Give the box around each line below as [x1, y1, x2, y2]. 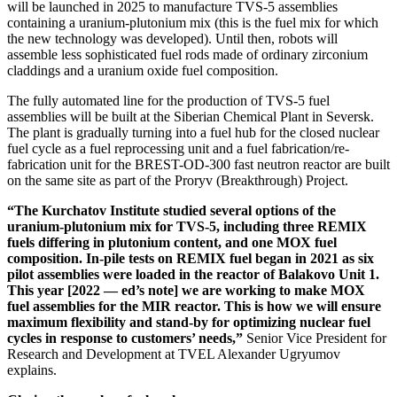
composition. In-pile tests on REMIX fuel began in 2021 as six [7, 251, 374, 267]
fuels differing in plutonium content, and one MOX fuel [7, 235, 337, 251]
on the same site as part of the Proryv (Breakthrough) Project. [7, 173, 348, 189]
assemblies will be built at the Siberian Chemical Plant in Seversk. [7, 109, 374, 125]
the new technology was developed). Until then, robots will [7, 31, 338, 47]
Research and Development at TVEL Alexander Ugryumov [7, 346, 340, 362]
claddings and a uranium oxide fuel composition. [7, 63, 278, 79]
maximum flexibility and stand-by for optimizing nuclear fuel [7, 315, 370, 331]
